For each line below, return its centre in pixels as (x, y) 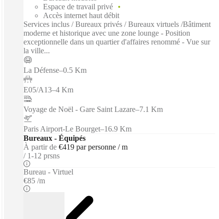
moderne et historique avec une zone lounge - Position (107, 33)
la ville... (37, 50)
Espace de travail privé (78, 6)
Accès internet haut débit (81, 15)
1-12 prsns (44, 155)
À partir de (40, 147)
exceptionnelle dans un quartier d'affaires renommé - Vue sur (117, 42)
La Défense (41, 70)
